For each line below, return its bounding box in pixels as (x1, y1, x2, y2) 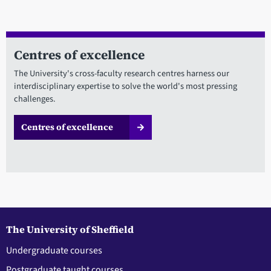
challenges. (13, 93, 56, 106)
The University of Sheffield (6, 223, 134, 237)
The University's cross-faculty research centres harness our (13, 67, 229, 80)
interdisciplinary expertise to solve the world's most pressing (13, 80, 237, 93)
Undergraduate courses (6, 244, 102, 258)
